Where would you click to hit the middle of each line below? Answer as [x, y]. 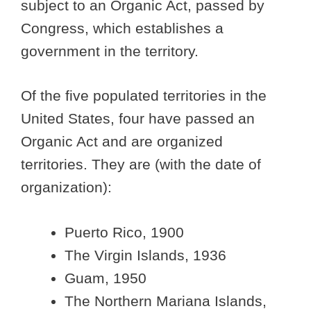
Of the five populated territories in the [144, 96]
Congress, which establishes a [122, 28]
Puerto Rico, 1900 [124, 232]
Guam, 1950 [106, 278]
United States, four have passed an [138, 119]
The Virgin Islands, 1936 [145, 255]
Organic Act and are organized [122, 142]
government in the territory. [110, 51]
